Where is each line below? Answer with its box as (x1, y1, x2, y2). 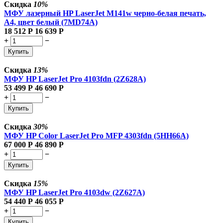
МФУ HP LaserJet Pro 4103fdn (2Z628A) (4, 74, 146, 83)
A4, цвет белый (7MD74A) (4, 17, 98, 26)
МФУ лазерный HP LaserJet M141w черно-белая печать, (4, 8, 206, 17)
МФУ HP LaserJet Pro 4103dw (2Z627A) (4, 188, 145, 197)
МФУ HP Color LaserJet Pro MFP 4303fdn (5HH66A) (4, 131, 189, 140)
